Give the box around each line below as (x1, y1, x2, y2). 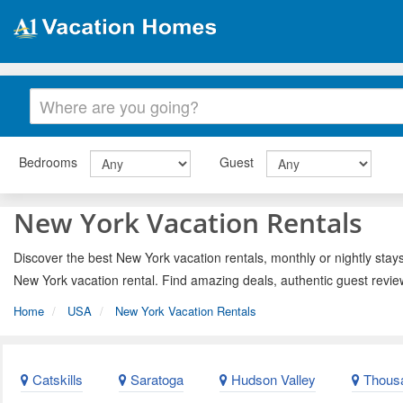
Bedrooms (19, 152, 77, 171)
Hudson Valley (228, 370, 316, 390)
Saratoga (127, 370, 184, 390)
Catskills (29, 370, 83, 390)
